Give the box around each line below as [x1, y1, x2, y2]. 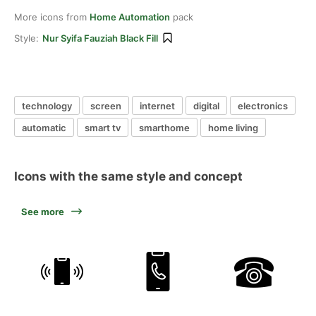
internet [140, 99, 175, 111]
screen [90, 99, 121, 111]
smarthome [139, 121, 190, 133]
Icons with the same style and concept [14, 169, 243, 183]
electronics [238, 99, 288, 111]
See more [21, 206, 64, 217]
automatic [22, 121, 66, 133]
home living [208, 121, 258, 133]
